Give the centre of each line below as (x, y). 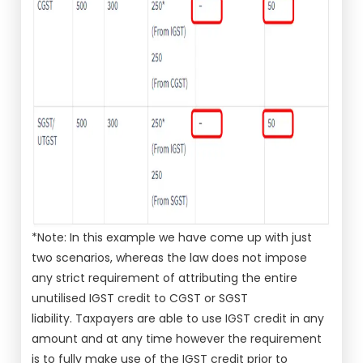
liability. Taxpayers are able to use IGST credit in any (178, 318)
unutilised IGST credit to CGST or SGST (140, 298)
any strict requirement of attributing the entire (165, 278)
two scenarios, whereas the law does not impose (170, 258)
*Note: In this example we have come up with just (172, 237)
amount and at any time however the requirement (177, 339)
